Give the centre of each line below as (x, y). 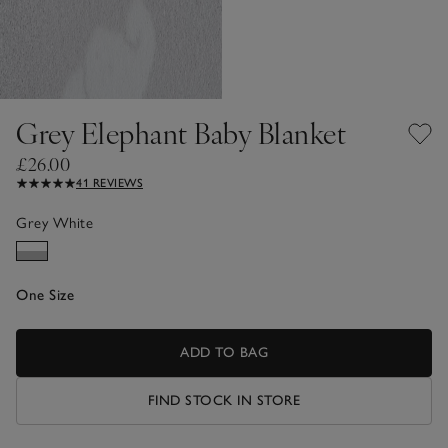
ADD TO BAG (224, 352)
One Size (45, 294)
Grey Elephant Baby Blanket (181, 132)
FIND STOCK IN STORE (224, 400)
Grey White (54, 222)
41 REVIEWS (109, 182)
